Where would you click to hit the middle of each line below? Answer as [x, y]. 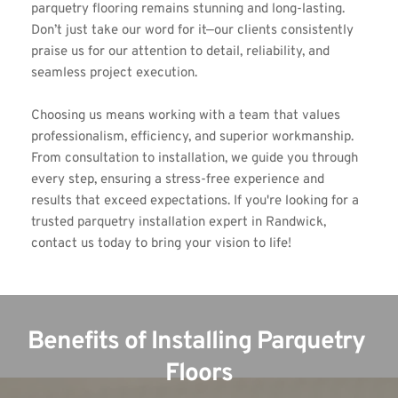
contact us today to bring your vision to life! [161, 243]
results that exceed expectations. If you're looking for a [195, 201]
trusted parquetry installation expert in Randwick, [179, 222]
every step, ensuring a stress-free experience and [178, 179]
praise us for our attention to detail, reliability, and [180, 52]
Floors [199, 374]
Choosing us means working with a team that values [186, 115]
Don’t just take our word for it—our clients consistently [192, 30]
